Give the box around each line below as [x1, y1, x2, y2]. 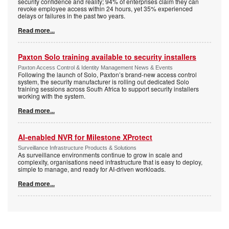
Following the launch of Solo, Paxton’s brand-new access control [18, 70, 197, 79]
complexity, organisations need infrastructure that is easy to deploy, [18, 157, 202, 167]
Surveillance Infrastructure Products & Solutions [18, 145, 136, 151]
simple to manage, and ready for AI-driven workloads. [18, 165, 166, 174]
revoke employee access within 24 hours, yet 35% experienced [18, 4, 193, 13]
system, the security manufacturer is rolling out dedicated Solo [18, 77, 189, 86]
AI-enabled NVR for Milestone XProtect [18, 132, 152, 143]
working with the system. [18, 91, 85, 101]
